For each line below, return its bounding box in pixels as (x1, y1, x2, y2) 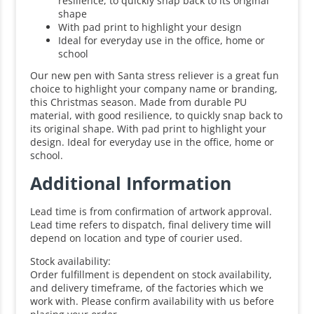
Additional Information (30, 170, 232, 195)
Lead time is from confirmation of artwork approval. (30, 204, 273, 218)
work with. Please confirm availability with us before (30, 294, 275, 308)
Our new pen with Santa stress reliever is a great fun (30, 69, 280, 83)
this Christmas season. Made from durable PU (30, 95, 247, 109)
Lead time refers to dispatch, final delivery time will (30, 217, 272, 231)
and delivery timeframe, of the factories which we (30, 281, 264, 295)
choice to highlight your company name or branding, (30, 82, 278, 96)
